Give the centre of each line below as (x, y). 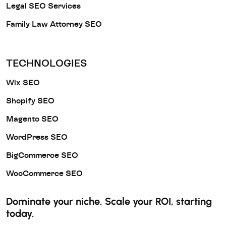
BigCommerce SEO (42, 155)
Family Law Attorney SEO (54, 24)
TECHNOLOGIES (47, 63)
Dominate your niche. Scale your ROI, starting (109, 201)
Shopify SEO (30, 101)
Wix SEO (23, 82)
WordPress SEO (37, 137)
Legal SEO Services (43, 6)
